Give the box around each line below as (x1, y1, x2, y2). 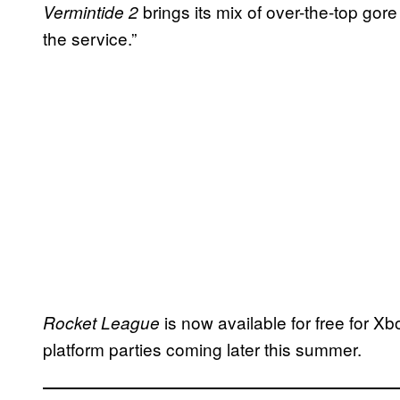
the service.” (43, 25, 137, 50)
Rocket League (43, 310, 164, 334)
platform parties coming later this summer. (43, 336, 362, 361)
